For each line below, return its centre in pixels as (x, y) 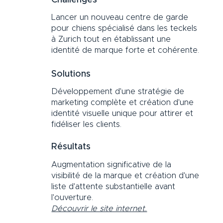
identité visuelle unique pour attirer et (122, 113)
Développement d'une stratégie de (118, 91)
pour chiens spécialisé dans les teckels (124, 28)
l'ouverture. (72, 197)
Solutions (71, 74)
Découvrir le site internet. (99, 208)
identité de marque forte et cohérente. (125, 50)
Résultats (71, 147)
